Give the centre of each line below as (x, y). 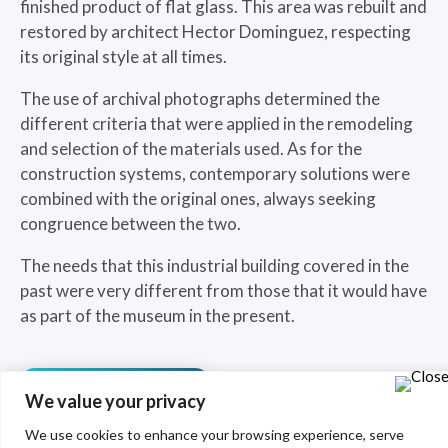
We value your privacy (115, 400)
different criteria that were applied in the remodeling (216, 123)
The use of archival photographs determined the (200, 98)
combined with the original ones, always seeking (198, 198)
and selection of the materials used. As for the (191, 148)
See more (115, 395)
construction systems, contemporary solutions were (215, 173)
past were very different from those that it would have (223, 290)
